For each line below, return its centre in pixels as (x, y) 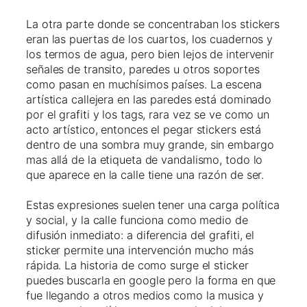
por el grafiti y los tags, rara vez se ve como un (148, 115)
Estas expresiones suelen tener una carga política (153, 205)
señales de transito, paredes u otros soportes (143, 70)
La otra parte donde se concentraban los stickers (153, 24)
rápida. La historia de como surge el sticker (137, 266)
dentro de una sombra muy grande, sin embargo (150, 145)
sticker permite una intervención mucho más (140, 250)
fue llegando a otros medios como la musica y (145, 296)
